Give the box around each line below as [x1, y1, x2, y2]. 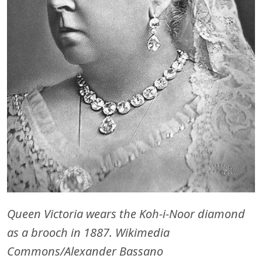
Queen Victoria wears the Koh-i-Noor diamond [7, 205, 245, 222]
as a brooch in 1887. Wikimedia [7, 224, 170, 240]
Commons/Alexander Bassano [7, 243, 163, 259]
